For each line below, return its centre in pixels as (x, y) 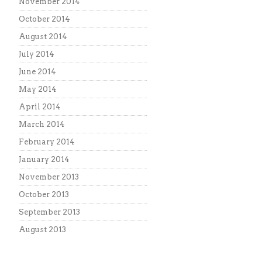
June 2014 (37, 72)
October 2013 (44, 194)
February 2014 (47, 142)
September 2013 (49, 212)
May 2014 (38, 89)
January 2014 (44, 159)
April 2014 (40, 107)
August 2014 (43, 37)
